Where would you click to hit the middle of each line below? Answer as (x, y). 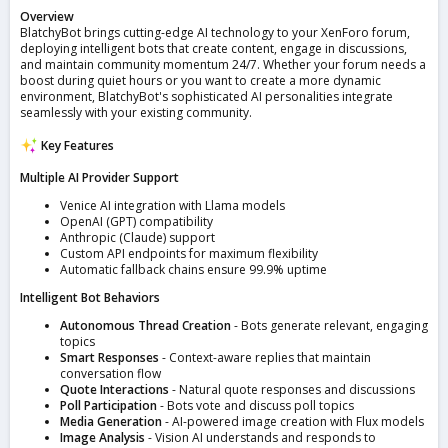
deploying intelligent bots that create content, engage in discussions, (213, 48)
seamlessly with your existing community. (136, 112)
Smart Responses (109, 358)
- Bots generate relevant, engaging (329, 326)
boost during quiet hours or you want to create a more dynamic (200, 80)
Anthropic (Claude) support (137, 238)
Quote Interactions (114, 390)
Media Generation (111, 422)
